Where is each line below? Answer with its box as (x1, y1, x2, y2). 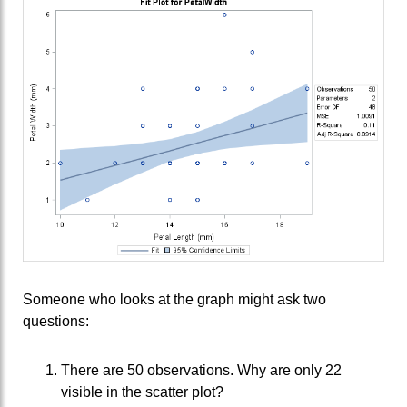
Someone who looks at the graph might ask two (23, 292, 326, 308)
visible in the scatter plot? (61, 384, 223, 401)
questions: (23, 313, 89, 330)
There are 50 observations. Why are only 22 (61, 362, 342, 379)
